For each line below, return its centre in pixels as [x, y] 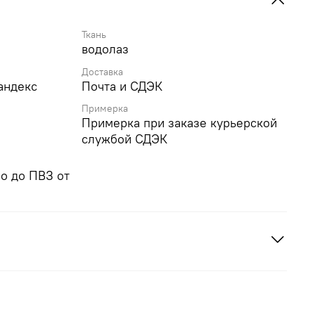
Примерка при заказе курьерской [179, 122]
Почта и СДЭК [122, 86]
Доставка [102, 71]
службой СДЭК [124, 139]
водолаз [105, 49]
